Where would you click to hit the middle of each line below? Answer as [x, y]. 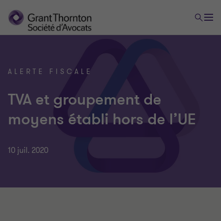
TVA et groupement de [85, 100]
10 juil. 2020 [28, 150]
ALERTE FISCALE [50, 72]
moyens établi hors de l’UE [102, 119]
